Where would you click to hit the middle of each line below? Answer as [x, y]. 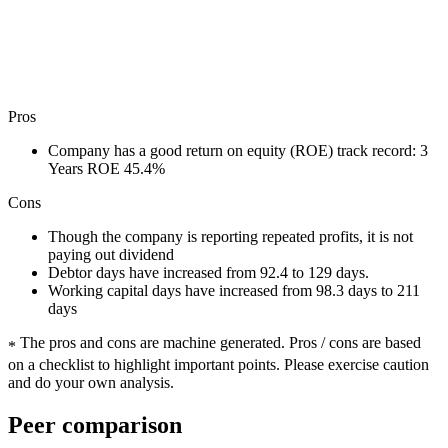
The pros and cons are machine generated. [152, 342]
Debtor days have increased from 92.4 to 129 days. [208, 272]
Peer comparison [95, 424]
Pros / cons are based [355, 342]
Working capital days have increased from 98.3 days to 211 [234, 290]
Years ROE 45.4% [106, 168]
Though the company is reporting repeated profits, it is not [230, 236]
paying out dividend [111, 254]
